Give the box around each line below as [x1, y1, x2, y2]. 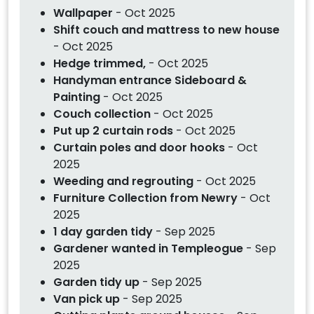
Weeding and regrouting [53, 172, 193, 189]
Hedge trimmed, [53, 55, 149, 71]
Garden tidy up [53, 273, 139, 290]
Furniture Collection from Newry [53, 189, 238, 206]
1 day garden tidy [53, 223, 153, 240]
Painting [53, 88, 100, 105]
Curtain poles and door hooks [53, 139, 228, 156]
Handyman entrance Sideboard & [53, 71, 247, 88]
